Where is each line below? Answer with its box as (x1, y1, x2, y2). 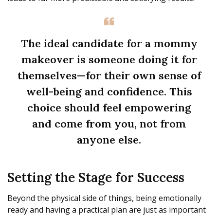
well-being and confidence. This (26, 85, 192, 99)
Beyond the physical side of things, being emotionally (7, 193, 201, 204)
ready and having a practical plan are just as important (7, 204, 206, 216)
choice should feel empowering (27, 101, 191, 115)
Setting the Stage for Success (7, 169, 184, 186)
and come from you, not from (32, 117, 186, 131)
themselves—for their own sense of (17, 69, 201, 83)
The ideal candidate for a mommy (20, 36, 198, 51)
